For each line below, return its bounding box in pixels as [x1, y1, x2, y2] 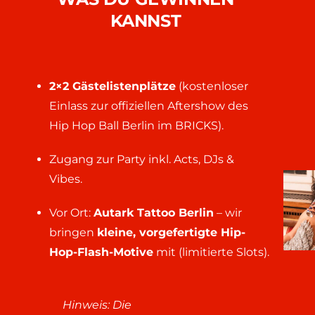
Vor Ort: [49, 206, 94, 220]
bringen [49, 226, 97, 240]
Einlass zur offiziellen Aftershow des [49, 99, 248, 113]
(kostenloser [175, 79, 248, 94]
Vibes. [49, 172, 82, 186]
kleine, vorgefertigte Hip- [96, 226, 245, 240]
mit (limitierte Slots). [153, 245, 269, 259]
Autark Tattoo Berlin [93, 206, 214, 220]
